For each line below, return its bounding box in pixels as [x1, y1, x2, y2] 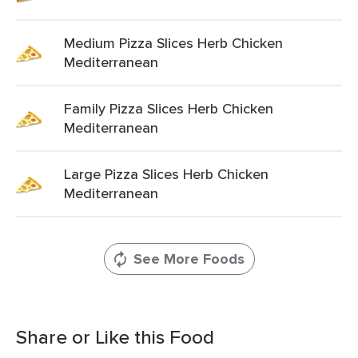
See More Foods [133, 249, 245, 269]
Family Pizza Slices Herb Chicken [64, 98, 273, 118]
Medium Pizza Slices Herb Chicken [64, 33, 283, 53]
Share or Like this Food [16, 323, 214, 351]
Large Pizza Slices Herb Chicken [64, 164, 268, 184]
